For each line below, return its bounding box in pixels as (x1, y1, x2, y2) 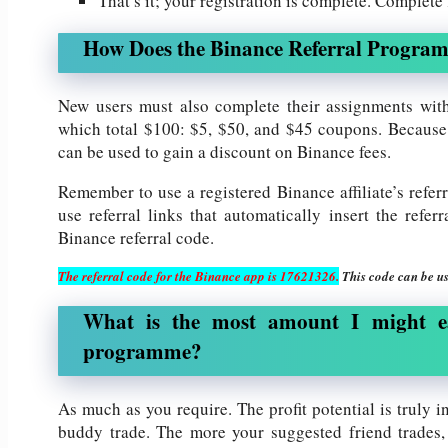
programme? (83, 335, 202, 366)
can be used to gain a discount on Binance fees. (58, 139, 391, 163)
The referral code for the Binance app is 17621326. (58, 266, 339, 285)
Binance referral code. (58, 225, 214, 249)
